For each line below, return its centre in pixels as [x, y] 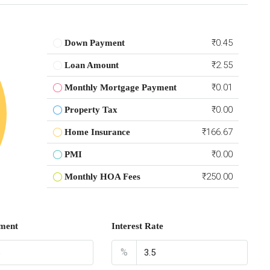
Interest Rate [138, 226]
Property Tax [91, 110]
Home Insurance [97, 132]
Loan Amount [91, 65]
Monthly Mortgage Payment [120, 87]
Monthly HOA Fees [102, 177]
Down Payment [94, 43]
